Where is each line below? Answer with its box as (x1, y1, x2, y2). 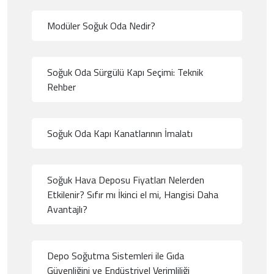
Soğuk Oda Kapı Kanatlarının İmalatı (47, 125, 193, 141)
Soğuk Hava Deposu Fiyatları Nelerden (47, 172, 204, 187)
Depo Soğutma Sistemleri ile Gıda (47, 248, 184, 263)
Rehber (47, 79, 76, 94)
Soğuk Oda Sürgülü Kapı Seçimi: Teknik (47, 64, 203, 80)
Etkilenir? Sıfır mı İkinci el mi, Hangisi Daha (47, 187, 218, 202)
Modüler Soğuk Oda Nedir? (47, 18, 155, 33)
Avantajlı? (47, 201, 87, 217)
